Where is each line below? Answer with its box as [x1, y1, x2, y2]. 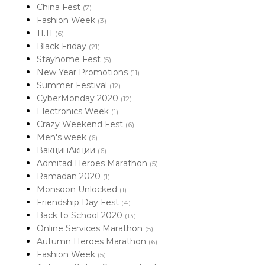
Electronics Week [37, 106, 111, 117]
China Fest [37, 2, 83, 12]
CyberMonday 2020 [37, 93, 121, 104]
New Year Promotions [37, 67, 130, 77]
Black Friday [37, 41, 89, 51]
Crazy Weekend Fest [37, 119, 125, 130]
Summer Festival [37, 80, 109, 91]
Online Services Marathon [37, 223, 145, 234]
